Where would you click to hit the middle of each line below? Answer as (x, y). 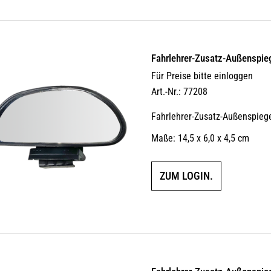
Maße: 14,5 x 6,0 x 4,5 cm (201, 138)
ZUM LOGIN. (187, 175)
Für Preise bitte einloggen (202, 76)
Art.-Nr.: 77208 (180, 91)
